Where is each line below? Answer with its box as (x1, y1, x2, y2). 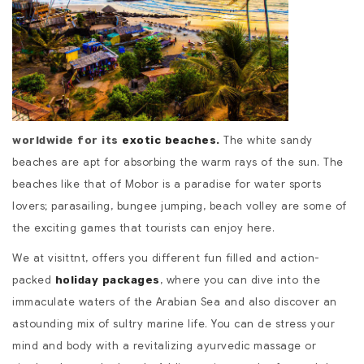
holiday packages (54, 274, 160, 287)
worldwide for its (12, 134, 122, 147)
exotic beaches (122, 134, 216, 147)
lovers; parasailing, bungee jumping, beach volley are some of (12, 199, 347, 214)
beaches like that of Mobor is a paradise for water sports (12, 177, 322, 192)
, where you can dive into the (159, 273, 320, 288)
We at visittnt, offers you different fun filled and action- (12, 251, 320, 266)
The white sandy (219, 133, 313, 148)
